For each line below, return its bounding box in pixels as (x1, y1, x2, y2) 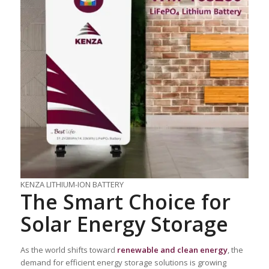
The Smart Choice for (20, 187, 231, 216)
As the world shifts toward (20, 244, 117, 255)
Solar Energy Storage (20, 210, 228, 238)
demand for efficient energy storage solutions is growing (20, 256, 226, 268)
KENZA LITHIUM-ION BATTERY (20, 178, 124, 190)
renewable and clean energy (116, 244, 228, 255)
